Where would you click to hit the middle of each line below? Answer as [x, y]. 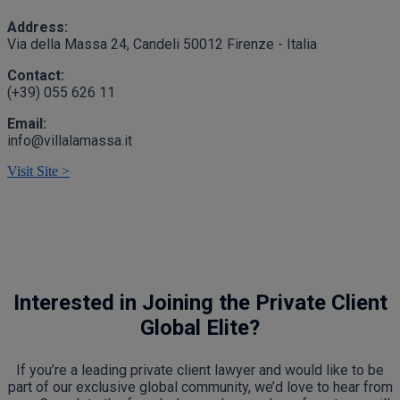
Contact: [36, 75]
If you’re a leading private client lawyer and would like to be [200, 370]
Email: [27, 124]
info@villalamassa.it [70, 141]
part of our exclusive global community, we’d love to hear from [200, 387]
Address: [37, 27]
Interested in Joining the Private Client [200, 303]
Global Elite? [200, 328]
